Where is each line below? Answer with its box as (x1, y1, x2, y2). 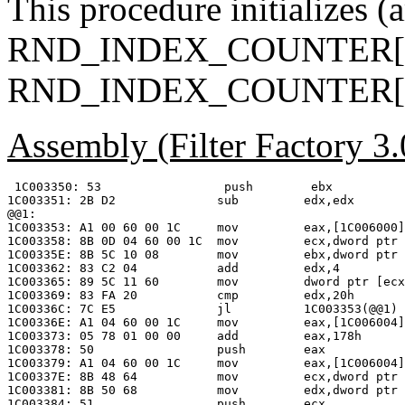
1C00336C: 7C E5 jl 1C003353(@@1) (7, 302, 398, 316)
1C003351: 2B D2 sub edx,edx (7, 193, 354, 208)
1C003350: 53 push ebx (7, 180, 333, 194)
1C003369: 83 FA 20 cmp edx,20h (7, 288, 354, 303)
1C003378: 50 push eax (7, 343, 325, 357)
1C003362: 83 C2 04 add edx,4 (7, 261, 340, 276)
